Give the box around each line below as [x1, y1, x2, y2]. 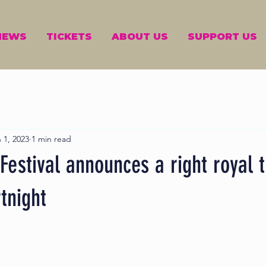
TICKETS [46, 31, 92, 42]
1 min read [31, 133, 71, 144]
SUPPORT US [187, 31, 257, 42]
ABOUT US [111, 31, 168, 42]
